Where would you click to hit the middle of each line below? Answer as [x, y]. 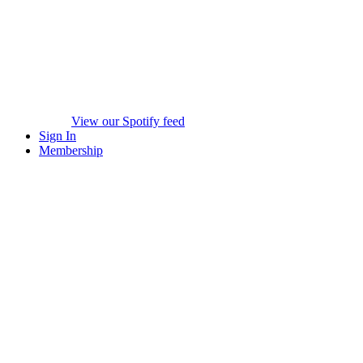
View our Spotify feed [128, 122]
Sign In [58, 136]
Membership [71, 151]
